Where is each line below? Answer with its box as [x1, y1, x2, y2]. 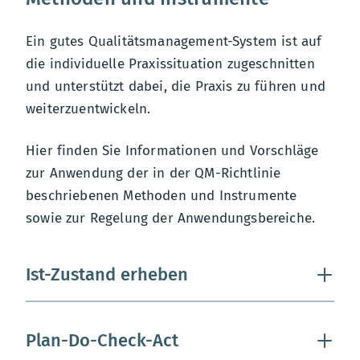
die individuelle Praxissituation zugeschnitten [26, 55, 315, 72]
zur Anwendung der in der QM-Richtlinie [26, 164, 281, 182]
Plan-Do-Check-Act [26, 329, 178, 351]
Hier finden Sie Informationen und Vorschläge [26, 141, 319, 159]
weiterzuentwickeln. [26, 100, 151, 117]
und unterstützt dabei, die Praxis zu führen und [26, 77, 325, 95]
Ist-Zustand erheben [26, 263, 188, 285]
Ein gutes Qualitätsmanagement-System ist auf [26, 32, 322, 50]
